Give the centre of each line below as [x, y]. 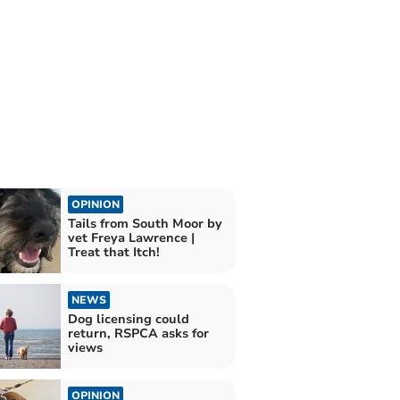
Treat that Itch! [113, 252]
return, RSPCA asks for [138, 334]
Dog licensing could [128, 320]
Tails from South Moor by [145, 223]
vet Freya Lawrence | [131, 237]
